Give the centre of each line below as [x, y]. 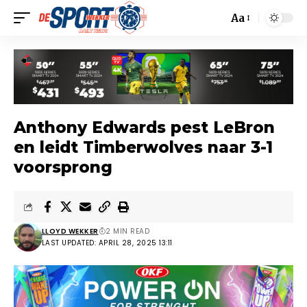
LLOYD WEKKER [70, 231]
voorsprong [63, 167]
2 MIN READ [127, 231]
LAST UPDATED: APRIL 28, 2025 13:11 [107, 243]
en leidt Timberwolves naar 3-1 [143, 147]
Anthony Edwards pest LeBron [144, 127]
